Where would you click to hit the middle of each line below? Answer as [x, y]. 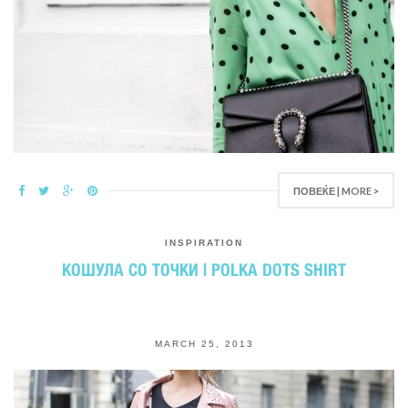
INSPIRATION [204, 243]
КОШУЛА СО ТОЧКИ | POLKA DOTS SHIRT [204, 270]
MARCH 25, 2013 [204, 344]
